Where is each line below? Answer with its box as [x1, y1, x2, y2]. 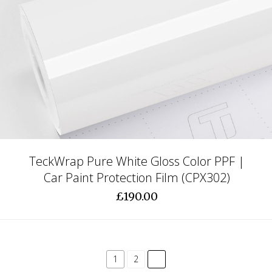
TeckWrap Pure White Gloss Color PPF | [29, 152, 245, 169]
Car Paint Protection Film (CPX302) [43, 169, 230, 186]
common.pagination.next [158, 253, 256, 265]
